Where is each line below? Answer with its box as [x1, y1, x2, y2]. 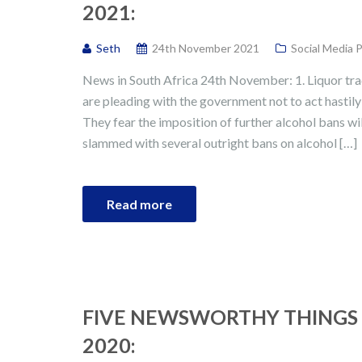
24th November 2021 [152, 41, 259, 56]
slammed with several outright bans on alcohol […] [82, 135, 357, 151]
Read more [107, 196, 172, 213]
